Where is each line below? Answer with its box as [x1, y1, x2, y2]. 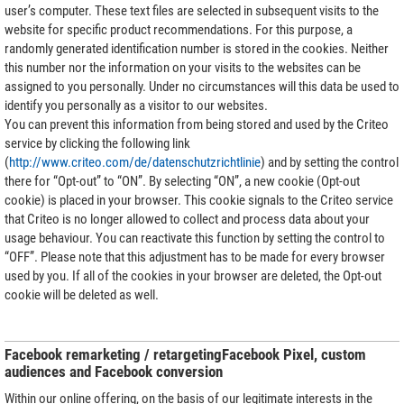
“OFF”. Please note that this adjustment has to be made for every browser [5, 248, 385, 265]
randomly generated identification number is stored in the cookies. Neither [5, 40, 389, 57]
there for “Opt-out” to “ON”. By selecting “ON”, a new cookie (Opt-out [5, 172, 360, 189]
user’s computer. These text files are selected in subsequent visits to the [5, 2, 379, 19]
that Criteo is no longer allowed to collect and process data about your [5, 210, 370, 227]
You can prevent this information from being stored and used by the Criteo [5, 115, 389, 133]
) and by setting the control [261, 153, 399, 170]
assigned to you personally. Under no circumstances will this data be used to [5, 78, 399, 95]
